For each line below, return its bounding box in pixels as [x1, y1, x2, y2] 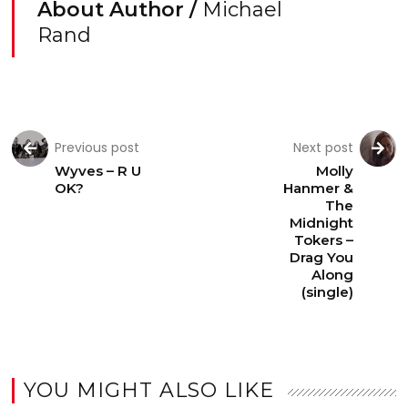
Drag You [289, 249, 353, 266]
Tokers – [293, 231, 353, 249]
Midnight [289, 214, 353, 231]
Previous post [55, 138, 140, 157]
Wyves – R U [55, 162, 142, 179]
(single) [301, 283, 353, 301]
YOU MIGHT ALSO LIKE [24, 378, 275, 403]
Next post [292, 138, 353, 157]
